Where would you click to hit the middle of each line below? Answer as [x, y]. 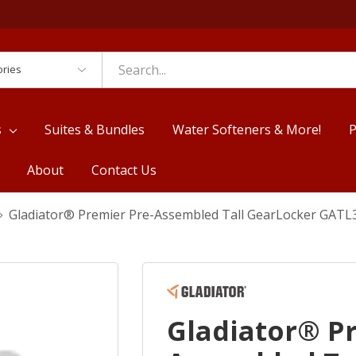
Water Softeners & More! [247, 129]
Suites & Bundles [95, 129]
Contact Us [124, 170]
